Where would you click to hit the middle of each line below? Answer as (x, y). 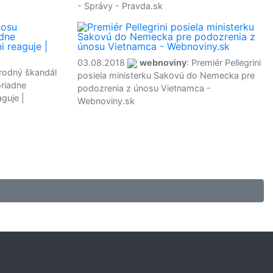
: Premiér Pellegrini (224, 62)
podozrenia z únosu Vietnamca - (144, 88)
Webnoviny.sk (106, 101)
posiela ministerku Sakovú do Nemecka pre (166, 75)
